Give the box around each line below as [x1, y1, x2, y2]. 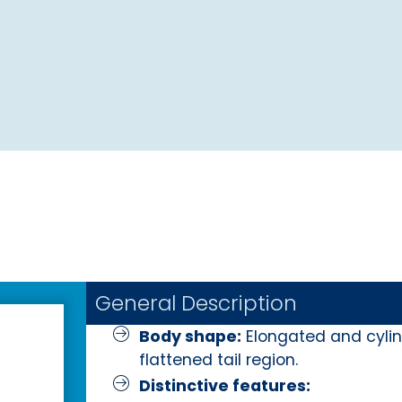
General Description [95, 288, 297, 318]
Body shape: [138, 325, 241, 347]
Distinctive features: [138, 374, 310, 397]
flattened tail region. [138, 348, 298, 371]
